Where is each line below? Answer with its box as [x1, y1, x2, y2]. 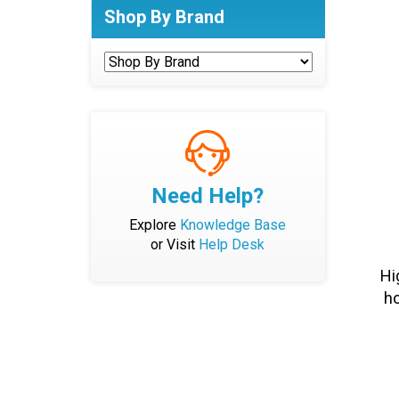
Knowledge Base [180, 216, 287, 233]
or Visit [151, 236, 199, 253]
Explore [129, 216, 181, 233]
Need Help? [151, 183, 265, 208]
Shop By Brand [104, 6, 224, 28]
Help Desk [199, 236, 265, 253]
